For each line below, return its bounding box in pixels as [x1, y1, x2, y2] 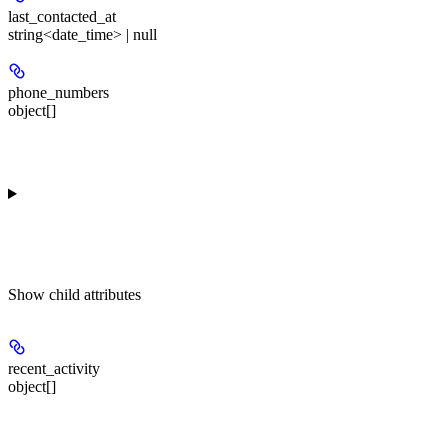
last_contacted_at [8, 8, 116, 26]
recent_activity [8, 360, 100, 378]
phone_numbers [8, 84, 109, 102]
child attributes [49, 286, 141, 304]
